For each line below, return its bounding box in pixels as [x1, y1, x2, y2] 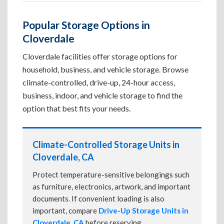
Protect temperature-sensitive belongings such [32, 170, 189, 179]
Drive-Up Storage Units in [98, 206, 188, 215]
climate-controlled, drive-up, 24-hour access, [22, 77, 175, 87]
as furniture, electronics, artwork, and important [32, 182, 190, 191]
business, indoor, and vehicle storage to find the [22, 90, 182, 100]
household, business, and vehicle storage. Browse [22, 64, 188, 74]
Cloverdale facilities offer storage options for [22, 51, 177, 61]
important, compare [32, 206, 98, 215]
